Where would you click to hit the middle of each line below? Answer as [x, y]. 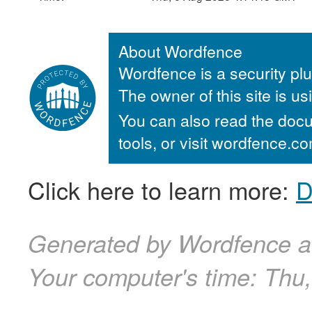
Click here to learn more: [162, 190]
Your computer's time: [146, 277]
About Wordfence [180, 51]
